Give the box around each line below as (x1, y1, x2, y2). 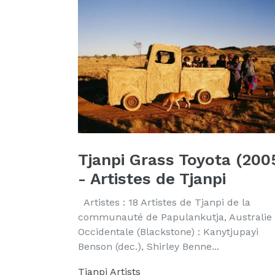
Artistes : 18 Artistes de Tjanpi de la (78, 196, 250, 208)
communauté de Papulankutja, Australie (78, 211, 272, 223)
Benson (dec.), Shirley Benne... (78, 240, 219, 252)
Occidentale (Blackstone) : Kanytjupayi (78, 225, 258, 238)
